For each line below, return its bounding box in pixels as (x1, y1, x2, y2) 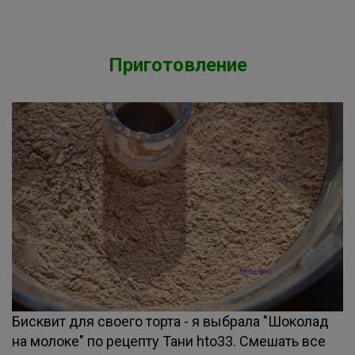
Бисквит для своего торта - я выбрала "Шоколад (12, 313, 329, 330)
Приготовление (108, 54, 247, 76)
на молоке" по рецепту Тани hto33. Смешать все (12, 333, 326, 349)
